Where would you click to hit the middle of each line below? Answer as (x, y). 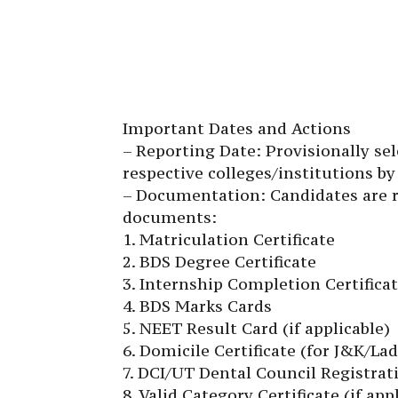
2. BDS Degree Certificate (219, 262)
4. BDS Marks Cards (197, 306)
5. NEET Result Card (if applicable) (256, 329)
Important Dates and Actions (237, 129)
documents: (170, 218)
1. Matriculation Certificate (229, 240)
